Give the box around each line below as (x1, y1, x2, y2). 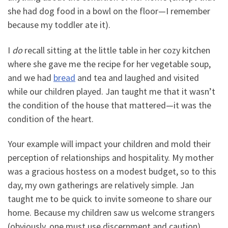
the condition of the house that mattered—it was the (8, 99, 211, 111)
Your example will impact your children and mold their (8, 138, 211, 150)
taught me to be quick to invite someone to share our (8, 193, 212, 205)
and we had (8, 71, 53, 83)
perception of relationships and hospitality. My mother (8, 152, 214, 164)
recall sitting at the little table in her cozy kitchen (22, 44, 210, 56)
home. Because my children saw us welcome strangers (8, 207, 215, 219)
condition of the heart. (8, 112, 94, 125)
